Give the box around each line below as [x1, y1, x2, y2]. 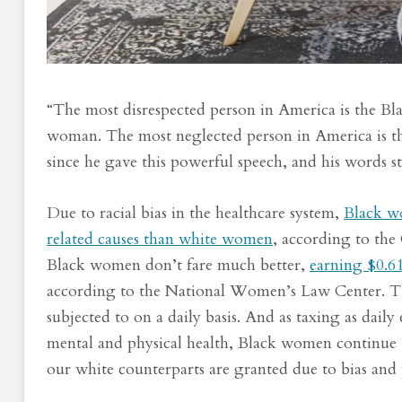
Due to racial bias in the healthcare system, [47, 201, 344, 224]
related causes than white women [47, 227, 273, 250]
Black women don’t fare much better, [47, 253, 310, 276]
